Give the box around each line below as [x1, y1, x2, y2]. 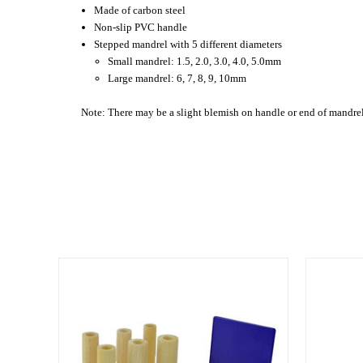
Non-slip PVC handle [94, 20, 188, 33]
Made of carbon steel [94, 3, 186, 16]
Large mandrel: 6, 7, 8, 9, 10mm [107, 71, 246, 84]
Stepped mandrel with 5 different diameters [94, 37, 283, 50]
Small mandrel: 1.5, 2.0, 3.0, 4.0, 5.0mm [107, 54, 281, 67]
